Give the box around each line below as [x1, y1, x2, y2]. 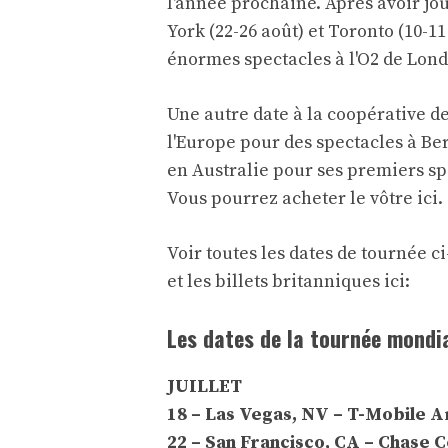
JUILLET [167, 375, 242, 399]
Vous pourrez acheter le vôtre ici [167, 187, 438, 211]
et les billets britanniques [167, 270, 380, 294]
